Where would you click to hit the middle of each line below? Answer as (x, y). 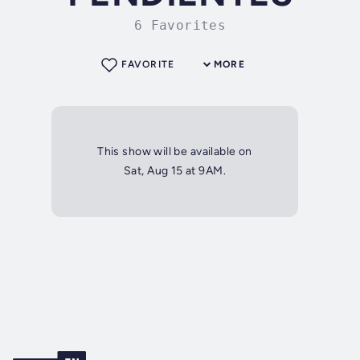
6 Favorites (180, 26)
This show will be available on (175, 152)
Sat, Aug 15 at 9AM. (174, 171)
